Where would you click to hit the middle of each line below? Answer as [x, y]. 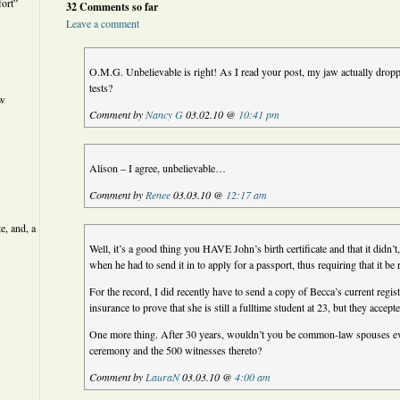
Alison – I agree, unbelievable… [158, 168]
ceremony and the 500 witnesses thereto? [176, 350]
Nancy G [165, 114]
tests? [101, 87]
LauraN [163, 377]
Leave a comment [103, 23]
